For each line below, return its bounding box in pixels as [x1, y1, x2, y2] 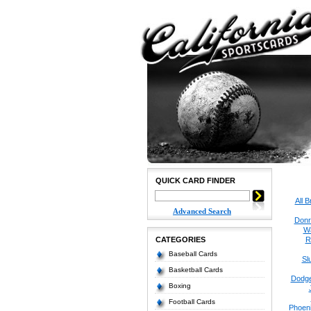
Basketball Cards [168, 266, 223, 274]
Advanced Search [173, 207, 231, 215]
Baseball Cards [168, 250, 217, 258]
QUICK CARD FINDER [155, 176, 235, 185]
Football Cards [168, 298, 215, 305]
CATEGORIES [155, 235, 205, 244]
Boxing [168, 282, 191, 289]
